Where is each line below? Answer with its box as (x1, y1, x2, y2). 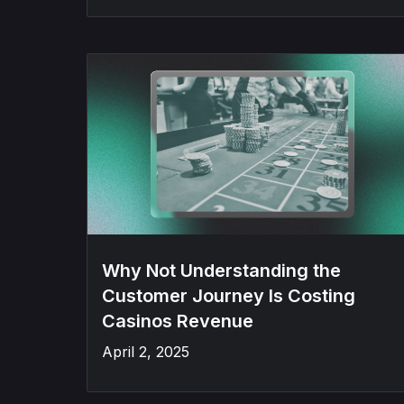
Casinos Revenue (102, 310, 253, 332)
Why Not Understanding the (102, 260, 341, 281)
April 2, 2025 (102, 343, 189, 361)
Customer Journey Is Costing (102, 285, 355, 307)
